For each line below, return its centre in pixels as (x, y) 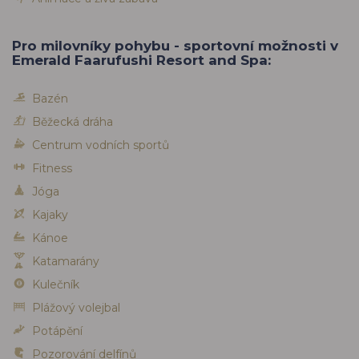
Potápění (57, 331)
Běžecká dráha (73, 121)
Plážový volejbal (76, 307)
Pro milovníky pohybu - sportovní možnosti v (175, 45)
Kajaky (50, 214)
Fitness (52, 168)
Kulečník (56, 284)
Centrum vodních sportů (101, 145)
